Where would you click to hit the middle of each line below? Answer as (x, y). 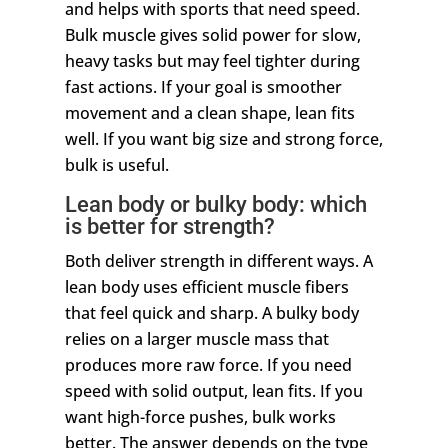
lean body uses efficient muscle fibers (206, 287)
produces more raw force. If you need (208, 365)
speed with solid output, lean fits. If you (213, 391)
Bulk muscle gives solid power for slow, (212, 35)
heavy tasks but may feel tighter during (212, 61)
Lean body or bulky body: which (215, 205)
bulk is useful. (116, 165)
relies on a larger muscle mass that (196, 339)
